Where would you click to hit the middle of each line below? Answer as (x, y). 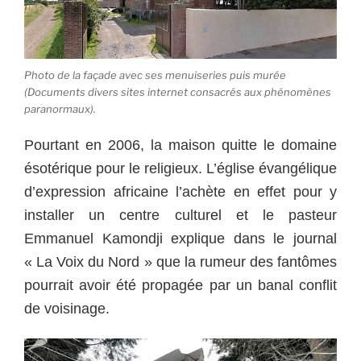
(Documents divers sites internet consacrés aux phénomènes (178, 92)
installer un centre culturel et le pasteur (180, 215)
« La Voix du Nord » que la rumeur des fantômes (180, 261)
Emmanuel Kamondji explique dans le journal (180, 238)
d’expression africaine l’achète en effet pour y (180, 191)
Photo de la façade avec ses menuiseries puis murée (155, 75)
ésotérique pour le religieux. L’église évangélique (180, 168)
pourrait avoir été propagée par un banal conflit (180, 285)
